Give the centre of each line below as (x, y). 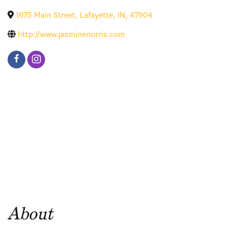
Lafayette (96, 16)
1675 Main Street (45, 16)
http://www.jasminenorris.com (71, 35)
